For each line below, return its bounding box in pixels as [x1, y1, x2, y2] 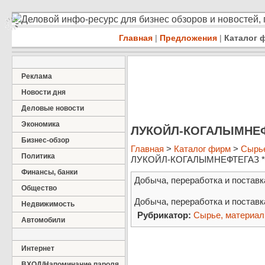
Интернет [21, 244, 54, 253]
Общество [21, 184, 57, 192]
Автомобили [21, 216, 65, 224]
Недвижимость [21, 200, 75, 208]
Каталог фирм [174, 144, 231, 154]
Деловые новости [21, 104, 84, 112]
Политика [21, 152, 55, 160]
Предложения [160, 33, 217, 43]
